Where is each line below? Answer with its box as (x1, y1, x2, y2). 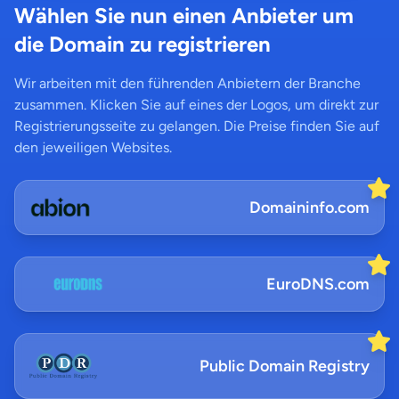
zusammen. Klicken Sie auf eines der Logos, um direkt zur (14, 96, 379, 113)
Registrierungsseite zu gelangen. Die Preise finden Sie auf (14, 118, 379, 134)
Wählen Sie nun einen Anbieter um (14, 3, 354, 28)
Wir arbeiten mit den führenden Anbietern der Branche (14, 75, 361, 92)
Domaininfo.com (249, 198, 370, 217)
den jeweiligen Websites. (14, 139, 172, 156)
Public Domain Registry (199, 356, 370, 376)
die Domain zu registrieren (14, 31, 271, 57)
